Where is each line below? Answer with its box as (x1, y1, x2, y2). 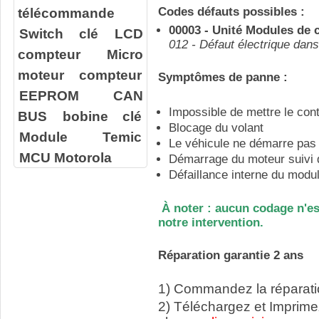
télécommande (18, 5, 115, 21)
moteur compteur (18, 67, 142, 83)
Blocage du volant (169, 121, 263, 135)
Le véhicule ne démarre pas (169, 137, 316, 150)
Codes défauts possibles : (158, 5, 305, 19)
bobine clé (62, 108, 142, 124)
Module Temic (19, 129, 142, 145)
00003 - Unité (169, 23, 246, 37)
